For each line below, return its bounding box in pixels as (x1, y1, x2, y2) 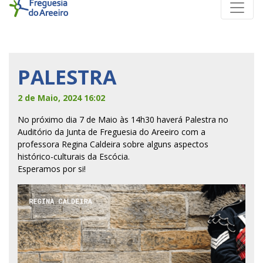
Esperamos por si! (18, 163, 86, 175)
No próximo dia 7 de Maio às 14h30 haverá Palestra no (18, 114, 228, 126)
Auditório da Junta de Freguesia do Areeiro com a (18, 126, 205, 138)
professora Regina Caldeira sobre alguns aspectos (18, 139, 208, 150)
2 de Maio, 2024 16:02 (18, 92, 105, 104)
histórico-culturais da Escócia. (18, 151, 130, 163)
